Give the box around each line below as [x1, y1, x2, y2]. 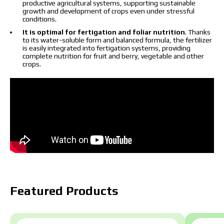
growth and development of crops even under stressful [22, 7, 194, 15]
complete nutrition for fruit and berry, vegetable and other [22, 52, 204, 60]
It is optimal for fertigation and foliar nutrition [22, 28, 185, 36]
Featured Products [10, 184, 118, 198]
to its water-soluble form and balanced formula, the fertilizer [22, 36, 212, 44]
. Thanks [185, 28, 210, 36]
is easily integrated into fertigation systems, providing [22, 44, 190, 52]
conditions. [22, 15, 56, 23]
